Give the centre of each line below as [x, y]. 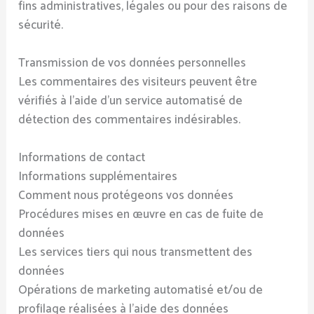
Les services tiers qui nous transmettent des [136, 253]
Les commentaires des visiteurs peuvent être [138, 82]
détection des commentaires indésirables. [130, 120]
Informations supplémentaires [98, 177]
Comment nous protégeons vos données [126, 196]
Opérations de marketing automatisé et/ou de [141, 291]
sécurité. [41, 25]
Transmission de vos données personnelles [132, 63]
